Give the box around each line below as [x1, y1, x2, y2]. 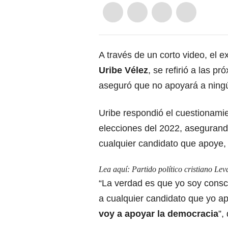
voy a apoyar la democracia [99, 208, 218, 219]
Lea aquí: [99, 164, 132, 174]
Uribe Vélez [99, 65, 148, 75]
